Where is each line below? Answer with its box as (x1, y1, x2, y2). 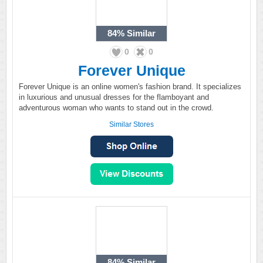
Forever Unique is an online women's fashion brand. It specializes (19, 82, 241, 91)
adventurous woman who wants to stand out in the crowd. (19, 103, 214, 112)
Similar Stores (109, 120, 154, 129)
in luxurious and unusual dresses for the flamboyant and (19, 93, 209, 102)
